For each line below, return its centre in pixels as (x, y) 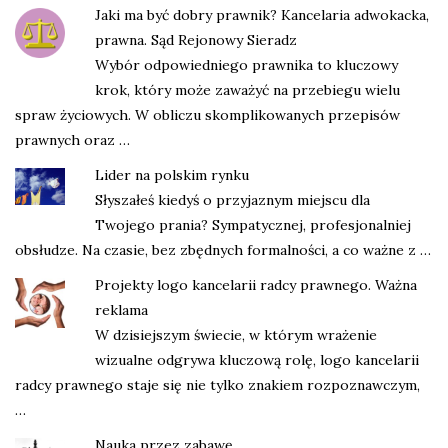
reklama (121, 309)
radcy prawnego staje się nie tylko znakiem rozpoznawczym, (217, 384)
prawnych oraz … (72, 139)
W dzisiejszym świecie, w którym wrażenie (236, 334)
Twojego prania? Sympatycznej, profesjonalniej (253, 224)
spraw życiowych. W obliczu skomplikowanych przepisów (207, 114)
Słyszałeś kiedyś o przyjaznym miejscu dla (232, 199)
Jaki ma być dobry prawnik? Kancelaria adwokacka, (262, 14)
